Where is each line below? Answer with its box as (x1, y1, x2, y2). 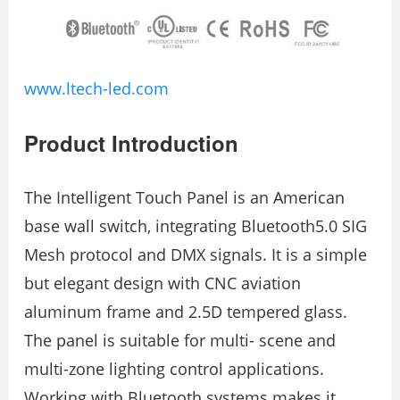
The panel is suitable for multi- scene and (24, 329, 336, 351)
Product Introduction (24, 127, 238, 158)
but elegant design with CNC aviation (24, 271, 301, 294)
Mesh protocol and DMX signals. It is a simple (24, 243, 367, 265)
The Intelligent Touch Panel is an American (24, 186, 345, 208)
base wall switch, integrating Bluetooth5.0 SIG (24, 214, 367, 237)
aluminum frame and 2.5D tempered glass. (24, 300, 347, 322)
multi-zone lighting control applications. (24, 357, 324, 379)
